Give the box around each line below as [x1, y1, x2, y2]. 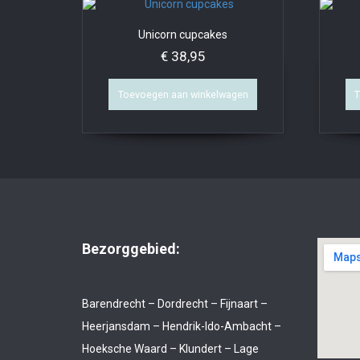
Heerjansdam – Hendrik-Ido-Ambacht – [82, 320, 281, 333]
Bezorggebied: [82, 240, 180, 258]
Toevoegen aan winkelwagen [117, 88, 248, 100]
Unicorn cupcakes [138, 27, 228, 41]
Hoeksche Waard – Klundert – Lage [82, 342, 259, 356]
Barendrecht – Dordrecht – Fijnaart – [82, 297, 268, 311]
